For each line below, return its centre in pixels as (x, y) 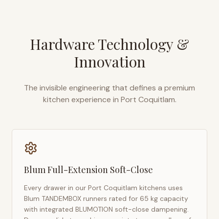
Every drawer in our (56, 188)
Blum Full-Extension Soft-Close (88, 170)
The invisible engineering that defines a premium (109, 88)
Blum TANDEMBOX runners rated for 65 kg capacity (106, 198)
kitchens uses (160, 188)
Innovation (109, 62)
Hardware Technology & (109, 44)
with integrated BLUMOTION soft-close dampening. (106, 209)
